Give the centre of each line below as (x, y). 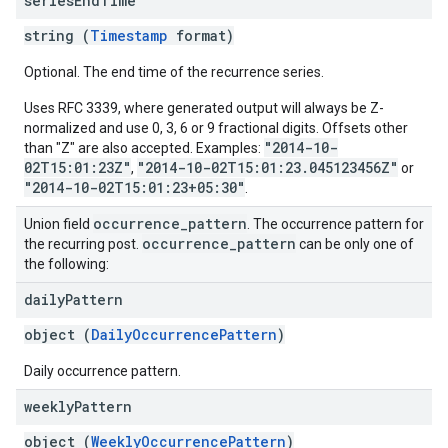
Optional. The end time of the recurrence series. (174, 72)
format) (201, 35)
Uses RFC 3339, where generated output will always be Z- (204, 108)
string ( (57, 35)
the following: (66, 264)
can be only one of (355, 244)
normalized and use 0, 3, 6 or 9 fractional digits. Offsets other (216, 128)
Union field (58, 224)
